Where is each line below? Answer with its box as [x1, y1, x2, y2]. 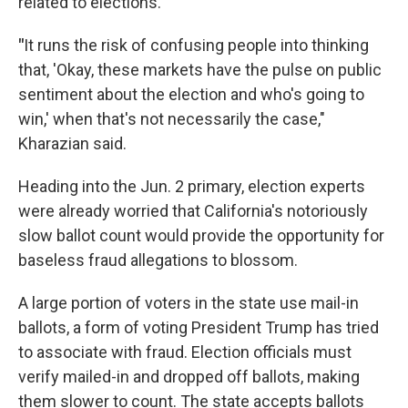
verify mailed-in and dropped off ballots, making [18, 367, 360, 387]
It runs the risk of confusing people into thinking [24, 36, 369, 56]
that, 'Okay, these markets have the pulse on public [18, 60, 382, 80]
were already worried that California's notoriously [18, 201, 368, 221]
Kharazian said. [18, 134, 127, 154]
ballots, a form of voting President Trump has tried [18, 318, 379, 338]
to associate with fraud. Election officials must [18, 342, 352, 362]
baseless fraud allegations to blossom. [18, 250, 298, 270]
